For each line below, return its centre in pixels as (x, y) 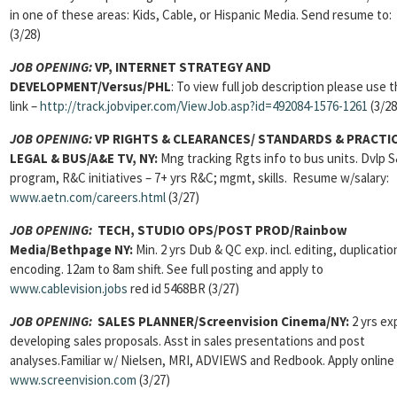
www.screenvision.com (73, 380)
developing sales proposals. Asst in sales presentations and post (187, 341)
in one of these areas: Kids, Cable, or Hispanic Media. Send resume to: (201, 15)
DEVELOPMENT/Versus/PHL (90, 86)
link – (25, 106)
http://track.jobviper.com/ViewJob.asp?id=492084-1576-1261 (204, 106)
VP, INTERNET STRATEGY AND (182, 67)
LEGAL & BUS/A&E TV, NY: (84, 158)
